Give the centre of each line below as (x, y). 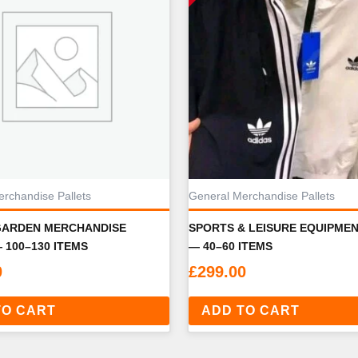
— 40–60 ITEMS (231, 246)
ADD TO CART (251, 310)
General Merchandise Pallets (262, 197)
